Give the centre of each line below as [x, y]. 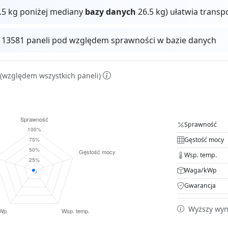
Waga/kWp [201, 170]
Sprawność [201, 125]
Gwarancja [200, 186]
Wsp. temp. [201, 155]
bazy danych [111, 12]
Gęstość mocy [204, 140]
